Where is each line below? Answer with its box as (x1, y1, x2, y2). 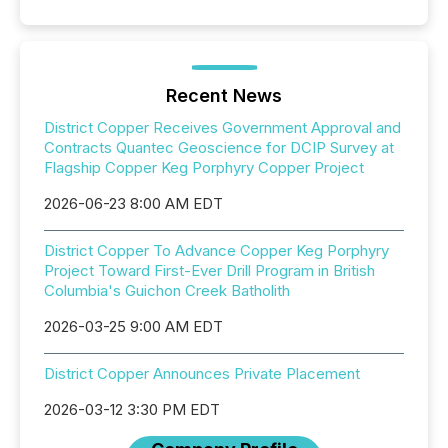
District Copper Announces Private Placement (44, 364, 360, 383)
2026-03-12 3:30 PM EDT (44, 400, 220, 419)
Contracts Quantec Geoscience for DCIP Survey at (44, 138, 394, 157)
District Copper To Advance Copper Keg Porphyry (44, 241, 389, 260)
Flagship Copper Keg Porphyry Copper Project (44, 158, 364, 177)
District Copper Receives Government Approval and (44, 118, 401, 137)
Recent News (166, 85, 282, 106)
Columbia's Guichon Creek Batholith (44, 281, 290, 300)
